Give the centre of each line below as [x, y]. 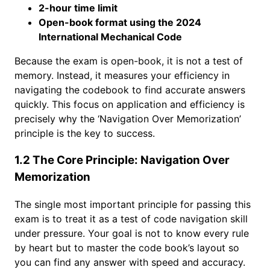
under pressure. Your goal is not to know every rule [132, 233]
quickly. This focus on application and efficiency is [130, 105]
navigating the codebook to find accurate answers [130, 90]
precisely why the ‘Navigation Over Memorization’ [128, 119]
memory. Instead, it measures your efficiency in [122, 76]
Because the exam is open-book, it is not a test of [129, 61]
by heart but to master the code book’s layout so [127, 247]
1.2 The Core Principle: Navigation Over [122, 160]
